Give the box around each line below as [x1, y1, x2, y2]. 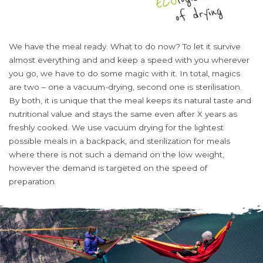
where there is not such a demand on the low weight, [9, 150, 224, 160]
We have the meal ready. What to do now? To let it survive [9, 42, 241, 52]
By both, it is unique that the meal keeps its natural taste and [9, 96, 251, 106]
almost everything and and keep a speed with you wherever [9, 55, 249, 65]
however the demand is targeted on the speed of [9, 163, 207, 173]
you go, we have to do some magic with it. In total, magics [9, 69, 240, 79]
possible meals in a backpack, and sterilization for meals [9, 136, 230, 146]
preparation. [9, 177, 56, 187]
